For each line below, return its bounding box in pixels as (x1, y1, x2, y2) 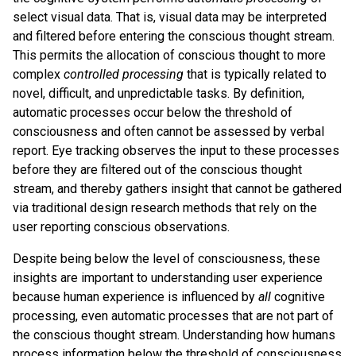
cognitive (271, 289, 325, 305)
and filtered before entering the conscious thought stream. (13, 29, 335, 44)
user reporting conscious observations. (13, 219, 230, 235)
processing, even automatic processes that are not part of (13, 308, 334, 324)
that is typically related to (184, 67, 327, 83)
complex (13, 67, 64, 83)
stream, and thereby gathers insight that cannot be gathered (13, 181, 342, 197)
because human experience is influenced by (13, 289, 258, 305)
